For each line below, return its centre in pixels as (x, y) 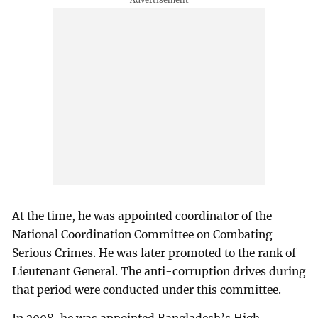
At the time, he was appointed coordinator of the (142, 216)
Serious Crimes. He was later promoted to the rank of (154, 253)
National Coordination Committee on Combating (142, 234)
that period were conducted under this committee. (147, 290)
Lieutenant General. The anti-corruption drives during (159, 271)
